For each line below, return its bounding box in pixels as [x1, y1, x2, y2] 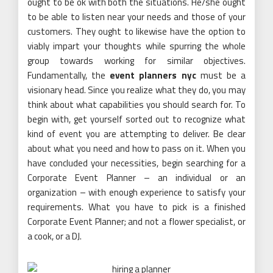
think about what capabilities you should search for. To [27, 97, 246, 112]
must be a [196, 68, 246, 82]
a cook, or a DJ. [27, 229, 82, 243]
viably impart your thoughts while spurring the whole [27, 39, 246, 53]
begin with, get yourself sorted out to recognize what [27, 112, 246, 126]
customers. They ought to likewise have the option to [27, 24, 246, 38]
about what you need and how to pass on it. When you [27, 141, 246, 155]
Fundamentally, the [27, 68, 110, 82]
